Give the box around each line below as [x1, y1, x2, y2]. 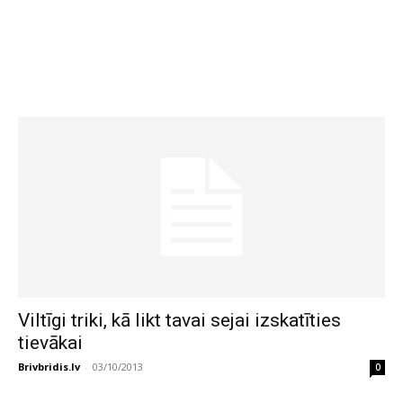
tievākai [18, 332, 83, 354]
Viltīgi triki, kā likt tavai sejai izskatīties [18, 309, 341, 332]
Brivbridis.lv [18, 360, 80, 374]
